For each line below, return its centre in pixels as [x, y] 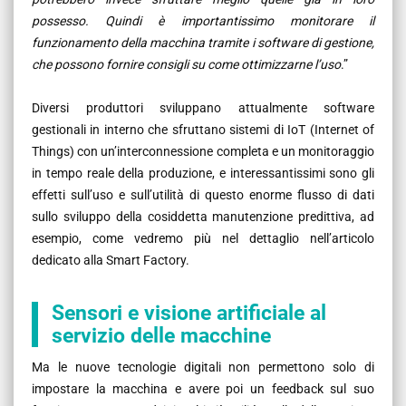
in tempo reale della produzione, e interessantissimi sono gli [203, 173]
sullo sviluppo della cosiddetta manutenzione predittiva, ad [203, 216]
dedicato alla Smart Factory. [111, 260]
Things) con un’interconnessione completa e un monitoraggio [203, 151]
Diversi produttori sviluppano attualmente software [203, 107]
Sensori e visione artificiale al [189, 313]
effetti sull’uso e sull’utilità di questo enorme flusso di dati [203, 194]
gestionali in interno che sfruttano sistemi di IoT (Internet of [203, 129]
